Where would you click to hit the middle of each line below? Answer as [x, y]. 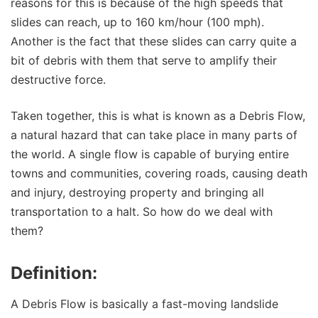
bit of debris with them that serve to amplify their [144, 61]
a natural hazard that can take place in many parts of [154, 135]
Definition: [54, 273]
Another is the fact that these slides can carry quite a [154, 42]
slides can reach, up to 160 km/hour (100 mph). [137, 22]
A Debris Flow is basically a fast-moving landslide [144, 304]
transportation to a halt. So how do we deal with [142, 212]
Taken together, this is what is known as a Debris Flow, [158, 116]
